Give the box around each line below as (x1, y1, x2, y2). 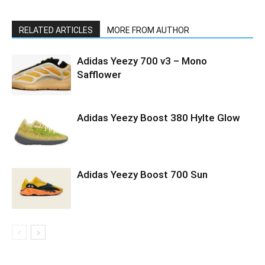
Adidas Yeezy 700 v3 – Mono (77, 54, 207, 67)
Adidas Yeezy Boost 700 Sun (77, 168, 208, 180)
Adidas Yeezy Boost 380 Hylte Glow (77, 111, 240, 124)
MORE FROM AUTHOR (107, 25, 189, 35)
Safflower (77, 68, 121, 80)
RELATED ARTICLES (19, 25, 93, 35)
